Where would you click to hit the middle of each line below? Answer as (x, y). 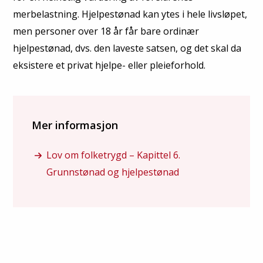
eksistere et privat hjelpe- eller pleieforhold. (109, 65)
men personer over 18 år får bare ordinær (106, 31)
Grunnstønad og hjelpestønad (113, 172)
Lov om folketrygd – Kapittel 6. (113, 155)
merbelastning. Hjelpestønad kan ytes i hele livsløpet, (130, 14)
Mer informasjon (75, 125)
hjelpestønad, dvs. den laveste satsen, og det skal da (127, 48)
